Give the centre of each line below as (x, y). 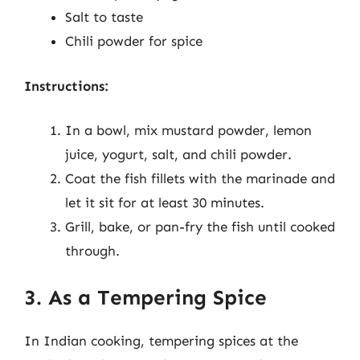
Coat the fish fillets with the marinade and (200, 178)
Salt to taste (104, 17)
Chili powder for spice (134, 41)
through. (92, 251)
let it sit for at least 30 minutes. (165, 202)
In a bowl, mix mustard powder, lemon (188, 130)
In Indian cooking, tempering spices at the (161, 340)
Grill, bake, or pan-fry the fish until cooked (200, 227)
